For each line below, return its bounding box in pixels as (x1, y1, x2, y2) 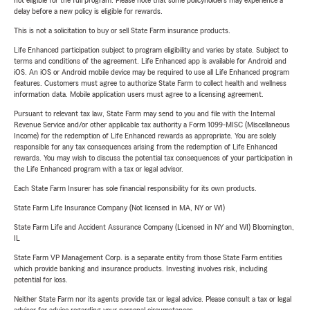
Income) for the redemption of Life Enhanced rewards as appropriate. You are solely (14, 131, 276, 140)
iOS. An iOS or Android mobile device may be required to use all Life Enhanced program (14, 68, 289, 77)
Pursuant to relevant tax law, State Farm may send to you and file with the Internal (14, 109, 275, 118)
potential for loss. (14, 275, 68, 284)
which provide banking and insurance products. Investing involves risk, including (14, 264, 268, 273)
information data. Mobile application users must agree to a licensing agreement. (14, 90, 264, 99)
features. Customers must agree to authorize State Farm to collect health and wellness (14, 79, 286, 88)
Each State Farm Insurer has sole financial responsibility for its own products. (14, 184, 257, 193)
